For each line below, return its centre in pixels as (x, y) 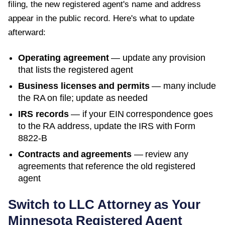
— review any (160, 154)
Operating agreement (64, 58)
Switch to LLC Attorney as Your (104, 204)
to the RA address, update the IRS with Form (107, 126)
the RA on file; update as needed (83, 98)
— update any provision (157, 58)
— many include (183, 86)
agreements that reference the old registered (107, 166)
